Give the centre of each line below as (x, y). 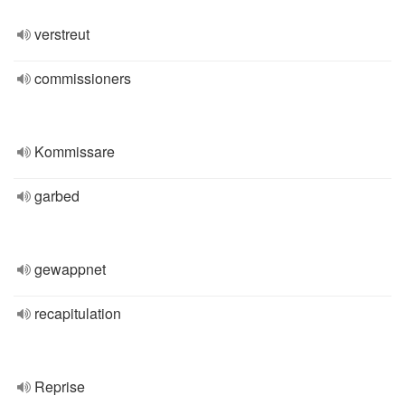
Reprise (60, 386)
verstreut (62, 34)
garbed (57, 196)
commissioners (83, 78)
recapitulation (78, 313)
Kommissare (75, 151)
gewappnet (70, 269)
